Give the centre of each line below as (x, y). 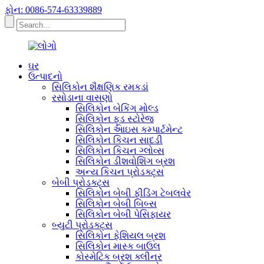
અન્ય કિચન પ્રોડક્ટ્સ (120, 172)
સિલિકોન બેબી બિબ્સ (116, 204)
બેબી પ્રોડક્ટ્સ (81, 182)
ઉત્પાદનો (45, 76)
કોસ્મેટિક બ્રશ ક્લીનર (119, 257)
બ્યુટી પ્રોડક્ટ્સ (82, 225)
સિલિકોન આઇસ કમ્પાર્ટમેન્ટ (129, 129)
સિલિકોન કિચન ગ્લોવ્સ (120, 151)
